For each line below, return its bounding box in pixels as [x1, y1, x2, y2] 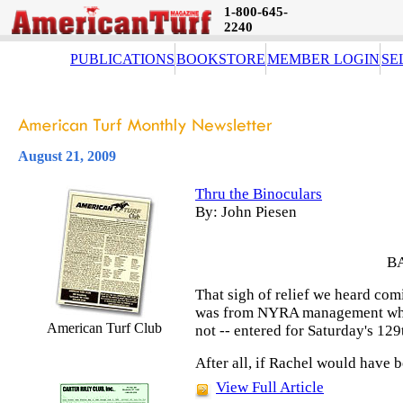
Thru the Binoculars [195, 185, 322, 202]
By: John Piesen [195, 203, 297, 220]
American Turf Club [47, 320, 162, 336]
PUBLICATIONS [70, 51, 175, 67]
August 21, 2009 [18, 148, 116, 164]
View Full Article [216, 379, 324, 396]
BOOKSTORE [176, 51, 265, 67]
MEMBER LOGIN [267, 51, 380, 67]
